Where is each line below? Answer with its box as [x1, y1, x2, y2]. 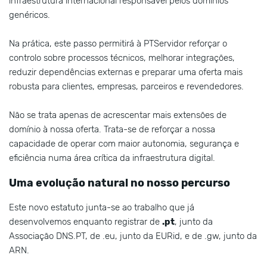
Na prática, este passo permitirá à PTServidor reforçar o [9, 38, 227, 49]
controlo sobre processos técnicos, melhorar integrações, [9, 52, 235, 64]
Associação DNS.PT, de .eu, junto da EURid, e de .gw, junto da [9, 231, 257, 242]
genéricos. [9, 10, 50, 21]
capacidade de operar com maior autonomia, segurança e [9, 138, 239, 150]
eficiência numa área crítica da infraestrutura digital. [9, 153, 215, 164]
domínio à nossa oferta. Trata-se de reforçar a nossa [9, 124, 215, 135]
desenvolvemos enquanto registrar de [9, 216, 162, 228]
